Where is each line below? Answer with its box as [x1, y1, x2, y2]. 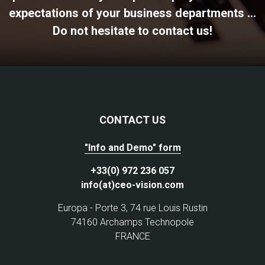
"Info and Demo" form [84, 142, 181, 153]
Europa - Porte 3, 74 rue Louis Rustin [57, 202, 208, 214]
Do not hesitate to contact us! [53, 24, 212, 38]
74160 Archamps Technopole [71, 216, 194, 228]
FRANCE [115, 231, 150, 242]
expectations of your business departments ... [9, 6, 256, 20]
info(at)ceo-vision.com [81, 179, 184, 190]
